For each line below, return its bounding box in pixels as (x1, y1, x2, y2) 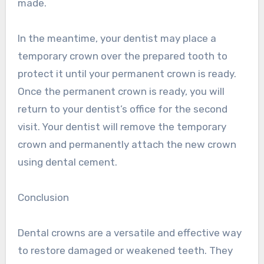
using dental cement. (17, 156, 117, 169)
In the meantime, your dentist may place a (17, 32, 216, 45)
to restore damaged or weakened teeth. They (17, 245, 233, 257)
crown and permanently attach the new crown (17, 138, 236, 151)
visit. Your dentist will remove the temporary (17, 121, 226, 133)
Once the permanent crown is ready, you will (17, 85, 225, 98)
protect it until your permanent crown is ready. (17, 68, 236, 80)
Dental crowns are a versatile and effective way (17, 227, 242, 239)
